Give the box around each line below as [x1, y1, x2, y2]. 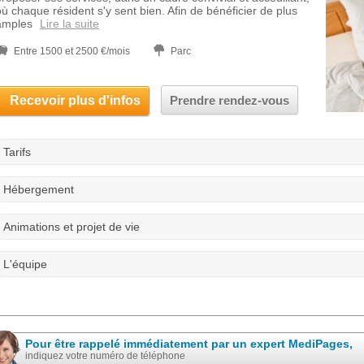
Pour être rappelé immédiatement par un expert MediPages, [25, 337, 353, 350]
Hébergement [3, 183, 74, 196]
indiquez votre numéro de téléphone [25, 350, 185, 362]
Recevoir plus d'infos [10, 93, 141, 107]
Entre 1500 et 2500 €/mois [14, 45, 130, 57]
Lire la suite [40, 17, 99, 30]
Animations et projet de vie [3, 220, 140, 233]
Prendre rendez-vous [170, 93, 289, 107]
